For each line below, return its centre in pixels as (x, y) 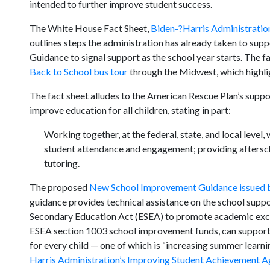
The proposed (59, 187)
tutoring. (61, 163)
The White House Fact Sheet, (90, 28)
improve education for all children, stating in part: (130, 110)
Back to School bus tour (78, 71)
